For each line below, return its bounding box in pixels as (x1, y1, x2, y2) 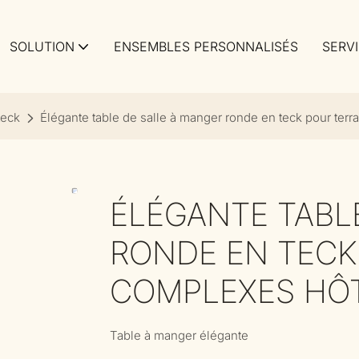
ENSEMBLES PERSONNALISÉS (114, 38, 298, 54)
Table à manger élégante (110, 328, 248, 343)
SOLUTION (10, 38, 75, 54)
